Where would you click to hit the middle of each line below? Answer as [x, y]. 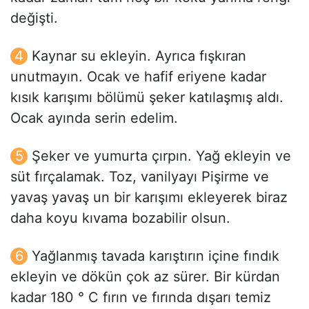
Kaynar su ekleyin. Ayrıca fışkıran [139, 56]
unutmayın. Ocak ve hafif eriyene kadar [138, 77]
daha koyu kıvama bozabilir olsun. [120, 218]
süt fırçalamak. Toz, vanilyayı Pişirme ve [140, 177]
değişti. [34, 18]
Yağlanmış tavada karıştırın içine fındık [156, 256]
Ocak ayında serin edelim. [94, 118]
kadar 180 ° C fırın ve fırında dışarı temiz [141, 298]
